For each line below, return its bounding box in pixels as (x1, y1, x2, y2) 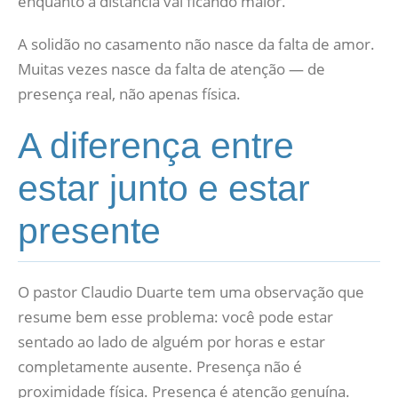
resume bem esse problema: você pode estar (18, 306, 333, 327)
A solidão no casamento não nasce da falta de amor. (18, 34, 375, 54)
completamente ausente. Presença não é (18, 356, 302, 377)
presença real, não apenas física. (18, 84, 241, 104)
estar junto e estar (18, 168, 310, 209)
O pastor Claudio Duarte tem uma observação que (18, 282, 364, 302)
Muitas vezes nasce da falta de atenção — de (18, 59, 325, 79)
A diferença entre (18, 125, 294, 166)
